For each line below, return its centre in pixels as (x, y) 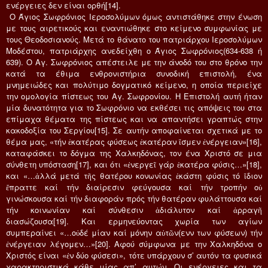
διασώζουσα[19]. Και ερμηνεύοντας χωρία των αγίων (134, 221)
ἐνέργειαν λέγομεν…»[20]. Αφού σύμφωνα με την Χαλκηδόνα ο (134, 243)
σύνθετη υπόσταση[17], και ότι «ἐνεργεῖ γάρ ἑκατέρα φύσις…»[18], (134, 164)
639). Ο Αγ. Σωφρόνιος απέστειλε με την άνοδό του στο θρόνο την (134, 62)
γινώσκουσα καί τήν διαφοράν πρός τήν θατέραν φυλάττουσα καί (134, 198)
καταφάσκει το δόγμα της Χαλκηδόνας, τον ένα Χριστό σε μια (134, 153)
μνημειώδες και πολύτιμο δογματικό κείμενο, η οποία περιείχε (134, 84)
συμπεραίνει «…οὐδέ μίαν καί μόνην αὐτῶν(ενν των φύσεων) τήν (134, 232)
